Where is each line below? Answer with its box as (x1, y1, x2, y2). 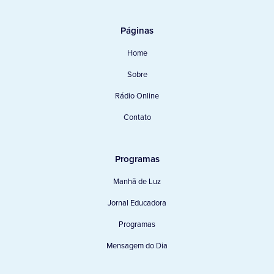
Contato (123, 111, 151, 124)
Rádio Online (115, 90, 159, 102)
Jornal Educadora (108, 197, 166, 209)
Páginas (120, 24, 154, 38)
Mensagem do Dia (106, 240, 168, 252)
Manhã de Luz (113, 176, 161, 188)
